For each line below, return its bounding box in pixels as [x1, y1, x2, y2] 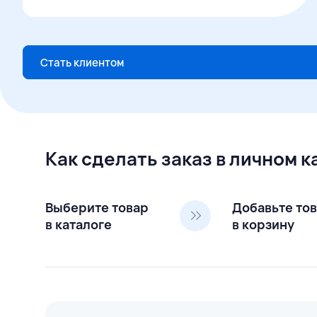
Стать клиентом [40, 54, 124, 70]
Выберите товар [45, 199, 149, 216]
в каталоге [45, 216, 112, 233]
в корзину [232, 216, 294, 233]
